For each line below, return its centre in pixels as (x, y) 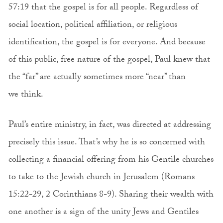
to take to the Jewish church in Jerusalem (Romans (101, 178)
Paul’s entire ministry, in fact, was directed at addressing (110, 125)
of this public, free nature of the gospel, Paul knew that (109, 61)
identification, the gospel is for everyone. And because (107, 43)
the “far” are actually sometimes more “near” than (97, 78)
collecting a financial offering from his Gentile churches (111, 160)
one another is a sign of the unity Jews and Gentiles (103, 213)
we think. (27, 96)
